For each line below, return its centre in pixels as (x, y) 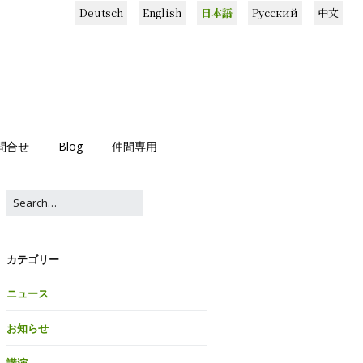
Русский (275, 13)
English (162, 13)
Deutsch (101, 13)
